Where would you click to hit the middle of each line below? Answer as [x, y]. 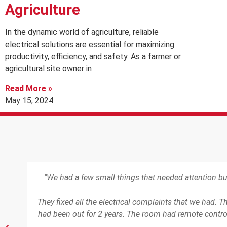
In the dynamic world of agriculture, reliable [82, 32]
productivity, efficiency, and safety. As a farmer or [93, 57]
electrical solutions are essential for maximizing [90, 45]
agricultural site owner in [48, 69]
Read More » [29, 88]
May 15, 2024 [29, 100]
